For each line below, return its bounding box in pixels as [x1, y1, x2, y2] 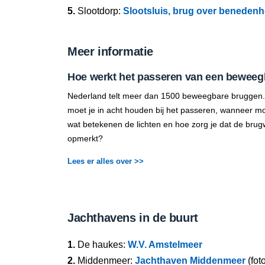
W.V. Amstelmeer [128, 240, 202, 250]
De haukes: [75, 240, 128, 250]
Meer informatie [67, 45, 153, 58]
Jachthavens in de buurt [67, 211, 198, 224]
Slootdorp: [75, 6, 123, 16]
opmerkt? [67, 134, 103, 143]
